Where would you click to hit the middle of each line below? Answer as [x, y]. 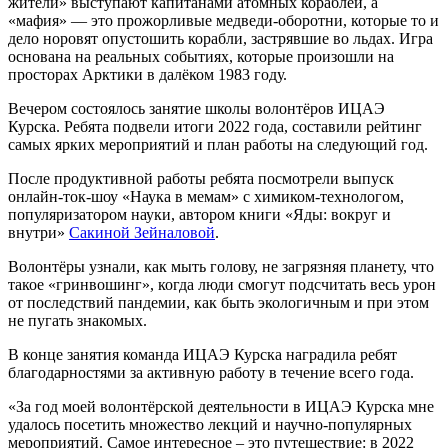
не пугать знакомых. [77, 320]
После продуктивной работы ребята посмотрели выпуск [201, 178]
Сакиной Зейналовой [142, 232]
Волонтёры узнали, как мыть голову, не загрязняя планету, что [221, 266]
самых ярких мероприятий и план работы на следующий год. [218, 144]
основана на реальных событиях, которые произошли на [201, 56]
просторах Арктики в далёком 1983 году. [147, 74]
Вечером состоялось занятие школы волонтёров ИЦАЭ [196, 108]
